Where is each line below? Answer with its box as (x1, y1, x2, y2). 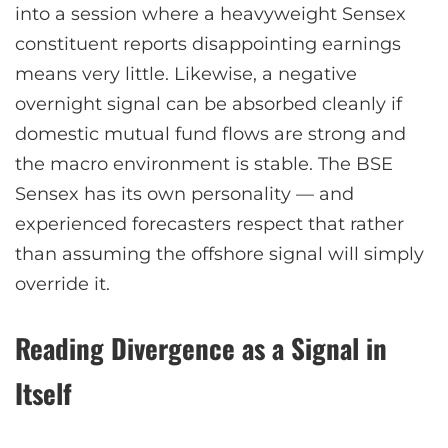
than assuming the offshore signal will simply (15, 242, 424, 265)
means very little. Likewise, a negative (15, 62, 357, 85)
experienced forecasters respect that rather (15, 212, 404, 235)
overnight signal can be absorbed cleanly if (15, 92, 402, 115)
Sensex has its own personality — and (15, 182, 354, 205)
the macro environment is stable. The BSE (15, 152, 393, 175)
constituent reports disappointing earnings (15, 32, 401, 55)
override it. (15, 272, 110, 295)
